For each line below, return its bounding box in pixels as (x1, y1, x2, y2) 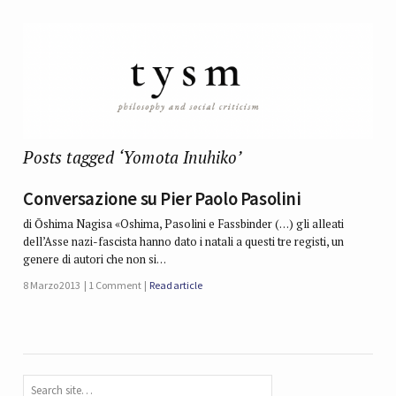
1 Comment (88, 278, 141, 293)
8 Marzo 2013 (23, 278, 81, 293)
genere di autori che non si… (23, 251, 167, 268)
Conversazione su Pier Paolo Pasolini (23, 187, 301, 211)
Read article (148, 278, 203, 293)
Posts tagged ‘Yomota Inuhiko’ (23, 145, 241, 168)
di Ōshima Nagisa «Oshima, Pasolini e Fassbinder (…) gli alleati (23, 216, 345, 232)
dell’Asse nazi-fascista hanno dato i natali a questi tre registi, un (23, 233, 345, 250)
